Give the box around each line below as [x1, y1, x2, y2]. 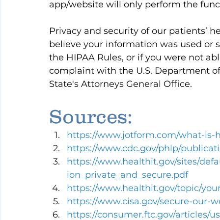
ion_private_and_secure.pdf [67, 169, 188, 181]
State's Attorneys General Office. [49, 79, 192, 90]
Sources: [49, 105, 133, 128]
